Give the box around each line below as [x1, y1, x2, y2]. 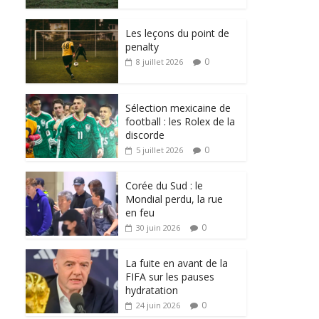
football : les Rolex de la [125, 114, 235, 128]
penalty [125, 39, 159, 53]
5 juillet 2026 [136, 144, 183, 155]
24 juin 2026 [136, 299, 180, 310]
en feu [125, 205, 155, 219]
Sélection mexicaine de [125, 100, 231, 115]
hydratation [125, 283, 178, 297]
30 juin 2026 [136, 221, 180, 233]
